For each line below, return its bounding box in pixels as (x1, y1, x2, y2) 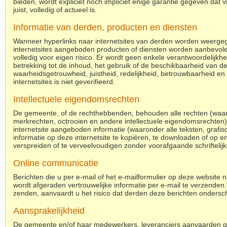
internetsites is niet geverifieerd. (13, 78, 115, 86)
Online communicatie (13, 158, 98, 168)
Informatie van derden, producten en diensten (13, 22, 197, 32)
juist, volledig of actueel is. (13, 6, 97, 14)
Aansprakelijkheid (13, 206, 85, 216)
